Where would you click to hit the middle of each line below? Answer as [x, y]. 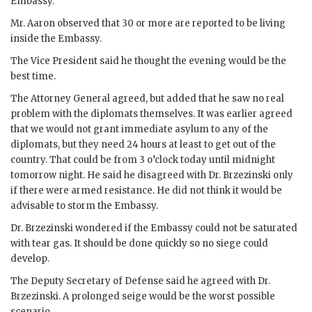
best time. [33, 76]
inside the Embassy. [56, 38]
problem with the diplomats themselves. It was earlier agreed [151, 114]
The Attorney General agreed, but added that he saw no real [147, 98]
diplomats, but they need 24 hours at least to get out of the [143, 144]
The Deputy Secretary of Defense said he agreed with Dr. [140, 281]
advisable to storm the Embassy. [84, 205]
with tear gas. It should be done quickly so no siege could [139, 243]
